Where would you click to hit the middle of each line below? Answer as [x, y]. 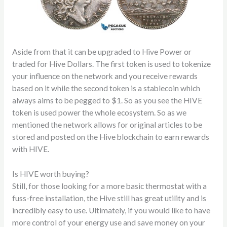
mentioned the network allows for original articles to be [107, 125]
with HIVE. [30, 149]
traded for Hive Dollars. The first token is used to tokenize [111, 64]
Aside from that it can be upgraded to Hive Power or [102, 52]
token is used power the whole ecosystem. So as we [99, 113]
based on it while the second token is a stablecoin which [106, 88]
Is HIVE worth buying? [50, 174]
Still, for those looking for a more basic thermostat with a [109, 186]
